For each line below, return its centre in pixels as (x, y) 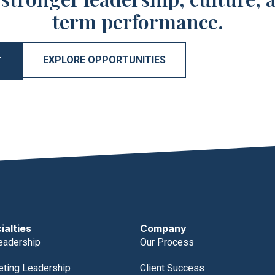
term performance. (137, 21)
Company (164, 229)
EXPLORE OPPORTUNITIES (104, 60)
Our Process (167, 242)
